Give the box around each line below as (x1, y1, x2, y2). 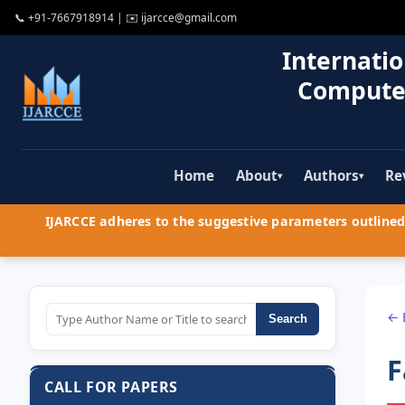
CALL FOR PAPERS (44, 377, 178, 398)
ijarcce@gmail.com (141, 9, 237, 25)
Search (268, 312, 307, 326)
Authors (304, 166, 359, 185)
